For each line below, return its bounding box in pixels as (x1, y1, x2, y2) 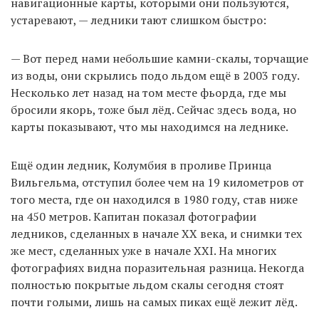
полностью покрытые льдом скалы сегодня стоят (11, 276, 284, 293)
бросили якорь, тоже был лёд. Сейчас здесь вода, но (11, 101, 296, 117)
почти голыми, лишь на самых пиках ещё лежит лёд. (11, 293, 298, 310)
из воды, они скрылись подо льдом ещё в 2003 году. (11, 67, 299, 83)
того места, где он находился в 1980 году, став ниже (11, 191, 298, 207)
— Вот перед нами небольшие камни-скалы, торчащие (11, 50, 308, 66)
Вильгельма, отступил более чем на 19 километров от (11, 174, 304, 190)
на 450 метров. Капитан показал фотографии (11, 208, 256, 224)
